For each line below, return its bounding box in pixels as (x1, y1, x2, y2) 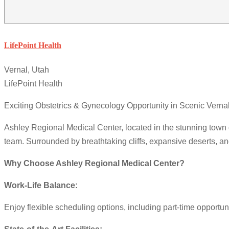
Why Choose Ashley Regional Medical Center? (4, 159, 185, 168)
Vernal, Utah (4, 65, 49, 75)
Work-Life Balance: (4, 181, 78, 190)
